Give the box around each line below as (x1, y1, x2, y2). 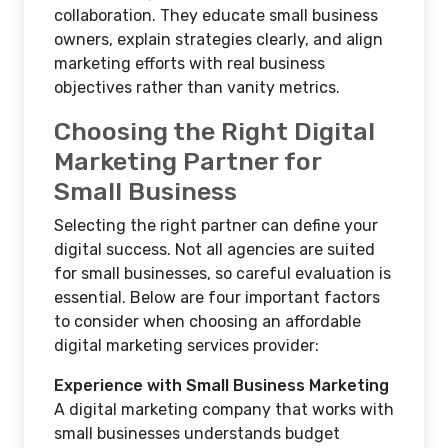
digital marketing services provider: (54, 336, 319, 355)
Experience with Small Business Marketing (54, 376, 389, 395)
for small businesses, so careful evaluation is (54, 264, 391, 283)
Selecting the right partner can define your (54, 216, 378, 235)
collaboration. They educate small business (54, 6, 378, 25)
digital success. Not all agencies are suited (54, 240, 375, 259)
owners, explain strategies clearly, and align (54, 30, 383, 49)
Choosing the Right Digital (54, 116, 375, 146)
